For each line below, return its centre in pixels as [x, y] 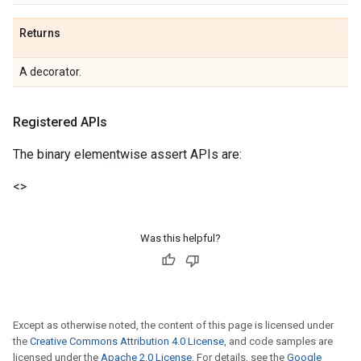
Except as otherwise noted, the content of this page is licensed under [173, 325]
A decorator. [50, 72]
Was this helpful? [180, 238]
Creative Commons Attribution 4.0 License [127, 341]
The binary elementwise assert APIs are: [127, 154]
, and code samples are [278, 341]
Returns [40, 33]
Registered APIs [60, 122]
